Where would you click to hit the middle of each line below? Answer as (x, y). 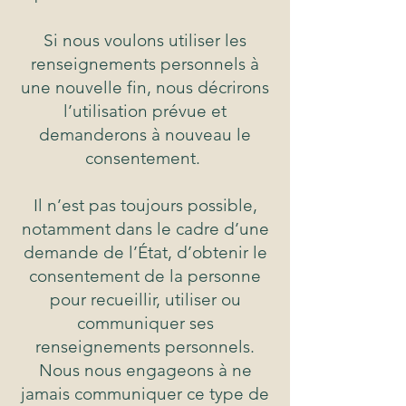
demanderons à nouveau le (145, 135)
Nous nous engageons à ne (145, 371)
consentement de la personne (145, 276)
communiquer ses (145, 324)
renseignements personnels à (145, 64)
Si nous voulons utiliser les (145, 41)
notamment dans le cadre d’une (145, 229)
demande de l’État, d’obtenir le (145, 253)
